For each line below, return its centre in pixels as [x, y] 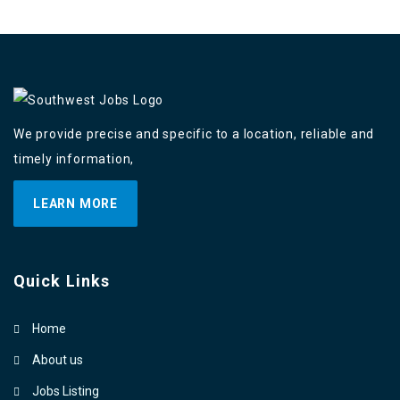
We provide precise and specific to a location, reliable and [194, 133]
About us [58, 359]
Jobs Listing [66, 391]
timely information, [74, 158]
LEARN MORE [75, 203]
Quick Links [62, 280]
